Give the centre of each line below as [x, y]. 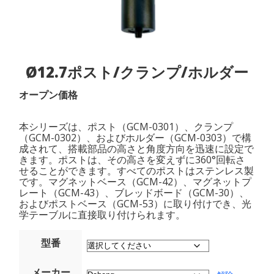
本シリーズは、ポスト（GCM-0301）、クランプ [126, 127]
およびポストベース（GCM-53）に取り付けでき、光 [135, 204]
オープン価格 [49, 95]
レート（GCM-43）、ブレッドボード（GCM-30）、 [134, 193]
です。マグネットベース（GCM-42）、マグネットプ [135, 182]
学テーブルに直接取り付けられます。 [102, 215]
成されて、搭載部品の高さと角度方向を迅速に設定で [137, 149]
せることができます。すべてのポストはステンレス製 [137, 171]
